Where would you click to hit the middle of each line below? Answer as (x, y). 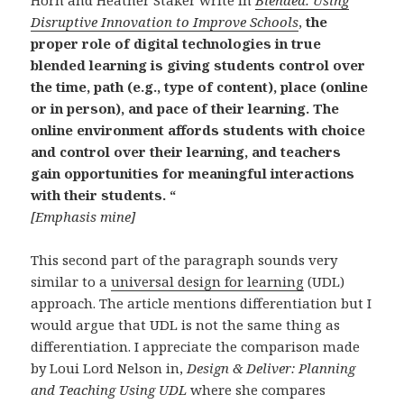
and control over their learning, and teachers (186, 151)
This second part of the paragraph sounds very (184, 259)
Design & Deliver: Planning (271, 367)
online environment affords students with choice (198, 129)
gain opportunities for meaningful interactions (193, 173)
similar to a (71, 281)
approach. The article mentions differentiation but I (202, 303)
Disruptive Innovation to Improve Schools (165, 21)
